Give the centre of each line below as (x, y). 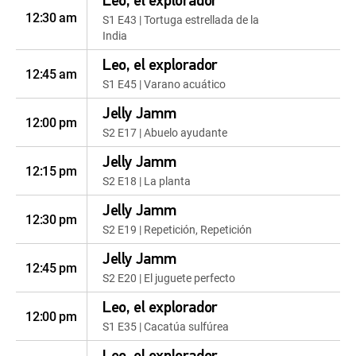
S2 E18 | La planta (147, 181)
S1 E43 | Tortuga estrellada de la (181, 19)
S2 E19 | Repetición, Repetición (177, 229)
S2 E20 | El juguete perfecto (169, 278)
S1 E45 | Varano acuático (164, 84)
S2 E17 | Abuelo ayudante (165, 132)
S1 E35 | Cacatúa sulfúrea (166, 326)
